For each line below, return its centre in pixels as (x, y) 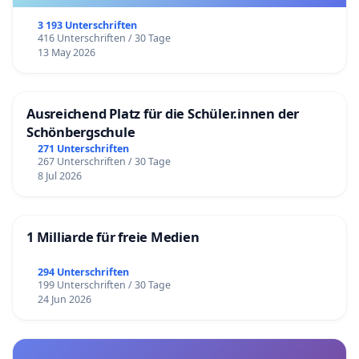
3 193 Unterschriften (87, 26)
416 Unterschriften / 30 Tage (104, 38)
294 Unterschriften (83, 272)
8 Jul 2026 (59, 176)
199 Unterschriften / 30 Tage (104, 284)
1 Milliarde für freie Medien (113, 237)
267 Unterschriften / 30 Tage (104, 162)
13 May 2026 (66, 53)
